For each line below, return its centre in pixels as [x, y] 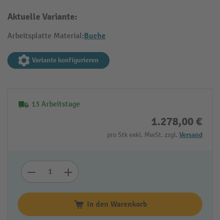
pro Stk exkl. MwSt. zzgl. [143, 135]
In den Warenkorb [117, 204]
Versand [191, 135]
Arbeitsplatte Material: [46, 36]
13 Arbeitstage [56, 104]
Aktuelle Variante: [42, 17]
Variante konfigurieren [65, 60]
